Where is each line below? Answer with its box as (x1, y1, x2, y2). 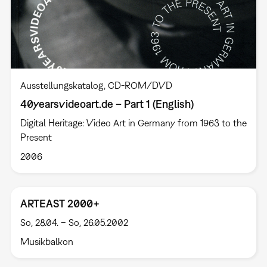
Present (20, 131, 52, 142)
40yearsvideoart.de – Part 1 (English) (20, 97, 194, 110)
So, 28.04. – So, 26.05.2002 (20, 216, 128, 228)
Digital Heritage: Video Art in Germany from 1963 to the (20, 117, 247, 128)
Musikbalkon (20, 235, 73, 247)
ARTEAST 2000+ (20, 197, 100, 210)
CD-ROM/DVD (107, 79, 172, 91)
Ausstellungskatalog (20, 79, 104, 91)
